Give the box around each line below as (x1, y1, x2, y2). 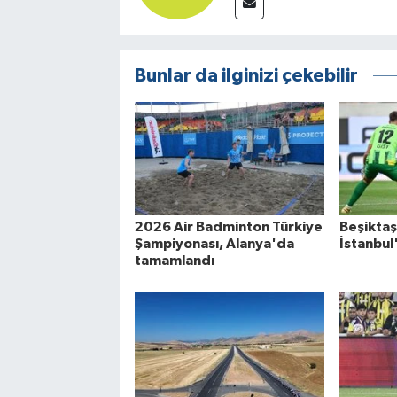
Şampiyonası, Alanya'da (134, 237, 294, 252)
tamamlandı (134, 253, 214, 269)
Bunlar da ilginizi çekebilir (134, 66, 358, 85)
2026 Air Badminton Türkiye (134, 220, 323, 235)
